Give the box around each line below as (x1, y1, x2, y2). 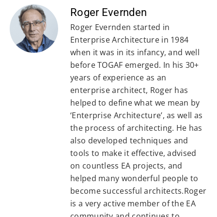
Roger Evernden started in (70, 21, 170, 32)
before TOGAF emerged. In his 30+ (70, 59, 199, 70)
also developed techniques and (70, 135, 188, 146)
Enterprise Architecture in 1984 (70, 34, 189, 45)
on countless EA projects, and (70, 160, 183, 171)
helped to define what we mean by (70, 97, 200, 108)
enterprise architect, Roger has (70, 84, 188, 95)
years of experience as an (70, 72, 167, 83)
